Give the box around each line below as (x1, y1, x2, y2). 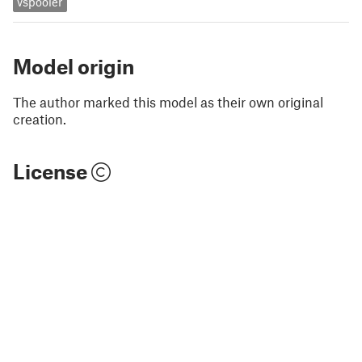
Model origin (13, 53, 134, 78)
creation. (13, 110, 66, 127)
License (13, 158, 91, 183)
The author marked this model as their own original (13, 93, 323, 110)
